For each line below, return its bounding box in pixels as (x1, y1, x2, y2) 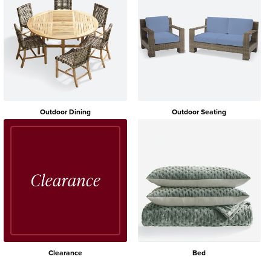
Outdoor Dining (39, 106, 91, 117)
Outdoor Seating (172, 106, 227, 117)
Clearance (48, 247, 82, 259)
